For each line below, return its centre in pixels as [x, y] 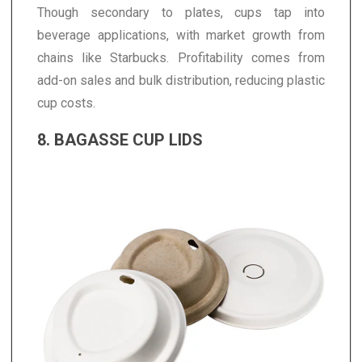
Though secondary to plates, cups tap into [181, 12]
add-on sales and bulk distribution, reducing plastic [181, 80]
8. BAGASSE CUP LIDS [120, 139]
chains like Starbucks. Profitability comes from [181, 57]
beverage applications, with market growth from [181, 35]
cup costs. [66, 103]
